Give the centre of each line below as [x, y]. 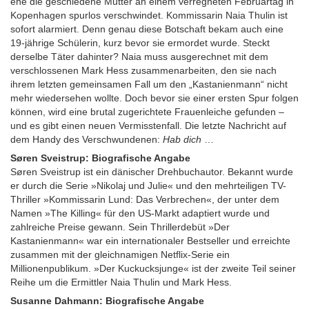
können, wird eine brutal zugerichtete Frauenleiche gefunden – [147, 112]
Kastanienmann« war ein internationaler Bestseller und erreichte [150, 241]
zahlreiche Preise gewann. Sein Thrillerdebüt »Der [120, 227]
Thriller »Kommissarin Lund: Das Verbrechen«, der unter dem [145, 199]
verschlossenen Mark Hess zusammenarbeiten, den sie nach [143, 70]
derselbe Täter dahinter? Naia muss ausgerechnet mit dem [139, 57]
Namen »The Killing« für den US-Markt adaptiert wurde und [140, 213]
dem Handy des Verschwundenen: [87, 139]
